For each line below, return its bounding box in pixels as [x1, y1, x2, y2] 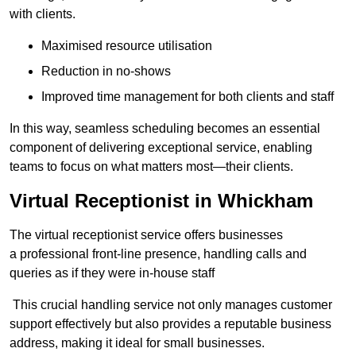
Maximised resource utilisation [41, 39, 212, 53]
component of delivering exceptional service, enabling [10, 141, 312, 155]
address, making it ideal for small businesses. [10, 336, 265, 350]
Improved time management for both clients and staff [41, 90, 334, 104]
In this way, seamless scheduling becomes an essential [10, 122, 320, 136]
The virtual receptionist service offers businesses [10, 228, 283, 242]
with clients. [10, 7, 75, 21]
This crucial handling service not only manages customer [10, 298, 332, 312]
